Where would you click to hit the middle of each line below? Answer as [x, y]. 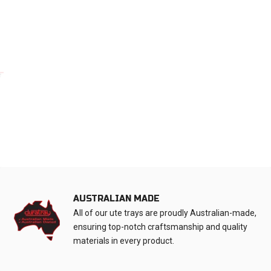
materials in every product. [124, 241]
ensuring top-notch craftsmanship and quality [160, 227]
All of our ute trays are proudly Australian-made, [165, 213]
